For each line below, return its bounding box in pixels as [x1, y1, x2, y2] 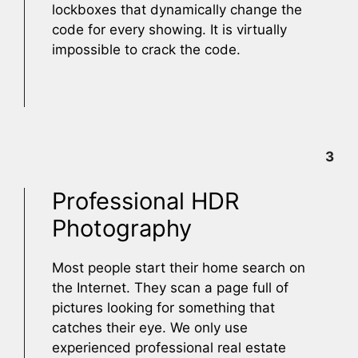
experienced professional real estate [52, 339, 286, 356]
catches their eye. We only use [52, 319, 248, 336]
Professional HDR [52, 186, 240, 215]
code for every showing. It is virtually [52, 21, 287, 38]
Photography [52, 213, 192, 242]
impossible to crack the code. [52, 41, 241, 58]
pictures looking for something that [52, 299, 275, 316]
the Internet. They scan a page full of [52, 279, 288, 296]
